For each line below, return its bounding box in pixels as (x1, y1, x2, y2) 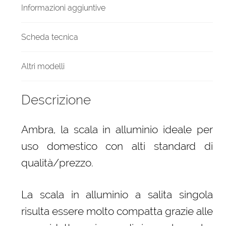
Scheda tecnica (21, 32, 78, 42)
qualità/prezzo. (21, 156, 93, 169)
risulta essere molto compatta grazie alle (21, 204, 213, 217)
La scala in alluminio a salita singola (21, 188, 213, 201)
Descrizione (21, 92, 91, 108)
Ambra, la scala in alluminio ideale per (21, 123, 213, 136)
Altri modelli (21, 61, 65, 71)
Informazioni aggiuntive (21, 3, 105, 13)
